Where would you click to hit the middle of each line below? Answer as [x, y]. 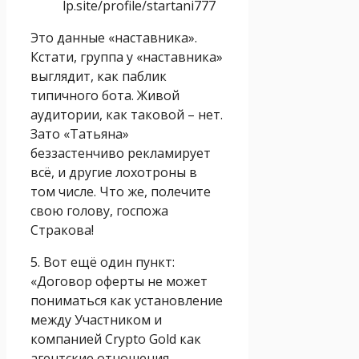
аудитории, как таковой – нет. [127, 114]
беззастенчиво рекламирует [121, 153]
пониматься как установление [127, 300]
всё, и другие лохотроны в [114, 172]
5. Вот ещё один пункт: [103, 262]
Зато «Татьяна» [80, 133]
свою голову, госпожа [99, 210]
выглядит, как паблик [99, 76]
